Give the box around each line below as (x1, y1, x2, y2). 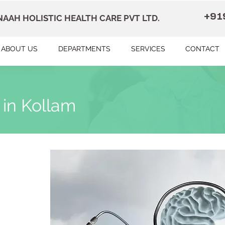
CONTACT (185, 45, 219, 53)
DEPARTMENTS (58, 45, 110, 53)
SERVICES (131, 45, 165, 53)
